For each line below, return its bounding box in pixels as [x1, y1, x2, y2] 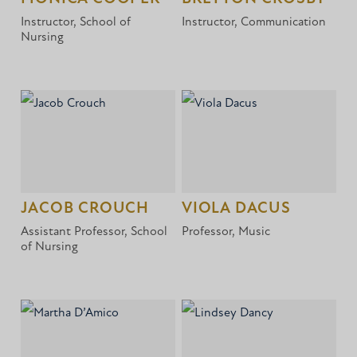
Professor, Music [182, 225, 271, 238]
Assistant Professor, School [21, 225, 168, 238]
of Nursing [21, 240, 79, 253]
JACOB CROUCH [21, 200, 150, 217]
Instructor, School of [21, 15, 131, 29]
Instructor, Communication [182, 15, 327, 29]
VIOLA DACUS [182, 200, 291, 217]
